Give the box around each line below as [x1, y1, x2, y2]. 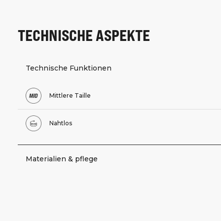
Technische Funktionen [26, 63, 111, 73]
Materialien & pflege [26, 154, 98, 163]
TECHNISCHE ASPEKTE [18, 25, 150, 44]
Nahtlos [49, 119, 72, 127]
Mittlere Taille [49, 91, 91, 99]
